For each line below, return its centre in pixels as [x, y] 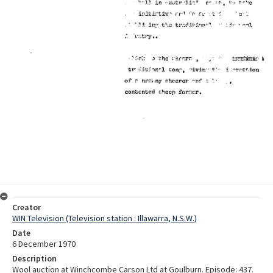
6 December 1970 [44, 243]
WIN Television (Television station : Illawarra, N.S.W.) [105, 218]
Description [34, 258]
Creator [27, 207]
